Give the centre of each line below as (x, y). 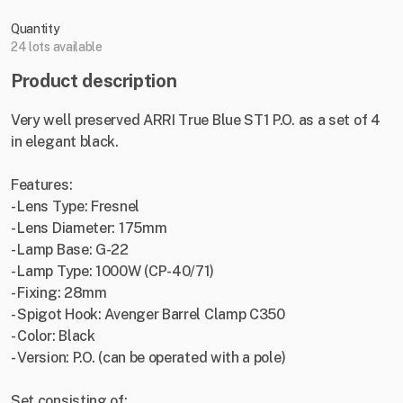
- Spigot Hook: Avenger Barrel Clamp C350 (148, 315)
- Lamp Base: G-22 (70, 250)
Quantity (36, 29)
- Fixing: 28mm (59, 293)
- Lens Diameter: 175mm (89, 228)
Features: (42, 185)
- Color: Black (53, 336)
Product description (94, 81)
